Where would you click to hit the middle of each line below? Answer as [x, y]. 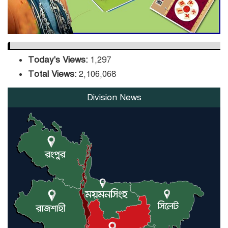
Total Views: [53, 74]
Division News [114, 97]
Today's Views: [59, 60]
